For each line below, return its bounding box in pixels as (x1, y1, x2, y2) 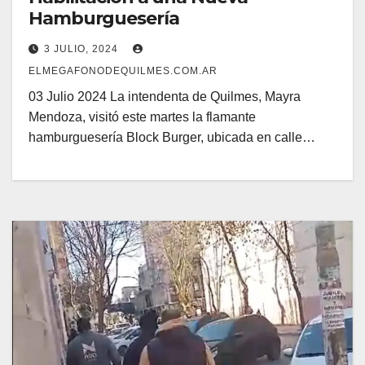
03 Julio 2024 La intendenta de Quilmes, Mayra (29, 89, 301, 103)
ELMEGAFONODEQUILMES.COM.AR (29, 64, 218, 77)
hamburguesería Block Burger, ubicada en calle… (29, 130, 315, 144)
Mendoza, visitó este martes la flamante (29, 109, 256, 124)
